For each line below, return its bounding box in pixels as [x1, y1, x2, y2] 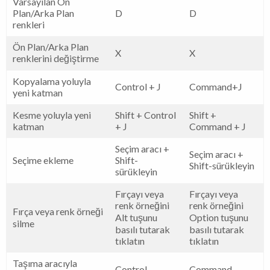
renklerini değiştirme [13, 52, 99, 64]
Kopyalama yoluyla [13, 75, 91, 87]
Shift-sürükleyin [189, 159, 254, 171]
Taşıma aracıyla [13, 257, 77, 269]
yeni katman [13, 86, 63, 98]
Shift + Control [115, 108, 176, 121]
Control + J [115, 80, 161, 92]
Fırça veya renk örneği [13, 205, 103, 217]
